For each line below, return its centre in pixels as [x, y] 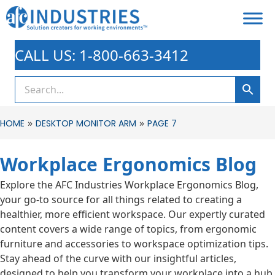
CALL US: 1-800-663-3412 [102, 55]
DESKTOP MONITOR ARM [86, 123]
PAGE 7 [162, 123]
